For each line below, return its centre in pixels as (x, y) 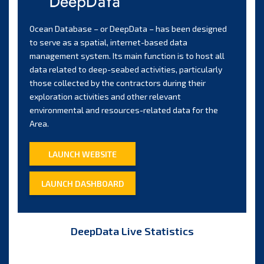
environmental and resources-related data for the (124, 110)
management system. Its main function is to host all (127, 56)
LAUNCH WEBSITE (82, 154)
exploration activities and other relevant (105, 96)
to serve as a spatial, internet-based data (108, 42)
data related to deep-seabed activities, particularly (126, 69)
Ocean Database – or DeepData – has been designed (128, 29)
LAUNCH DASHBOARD (82, 183)
